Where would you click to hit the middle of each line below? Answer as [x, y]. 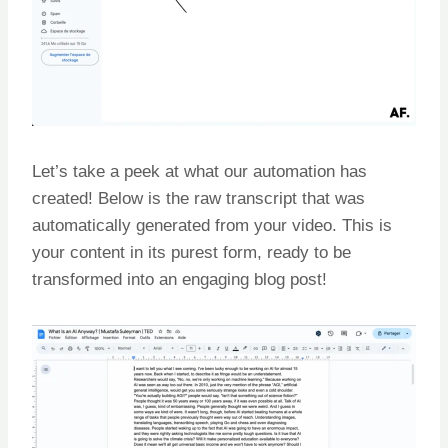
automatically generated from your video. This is [212, 226]
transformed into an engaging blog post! [179, 280]
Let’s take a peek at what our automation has [199, 172]
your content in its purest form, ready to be [191, 253]
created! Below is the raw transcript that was [198, 199]
